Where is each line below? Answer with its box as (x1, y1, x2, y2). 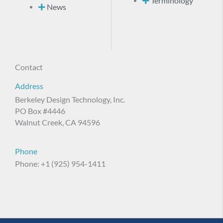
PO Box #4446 (15, 107, 65, 116)
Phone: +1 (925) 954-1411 (15, 159, 106, 169)
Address (15, 82, 43, 91)
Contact (15, 63, 43, 72)
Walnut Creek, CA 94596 (15, 118, 100, 127)
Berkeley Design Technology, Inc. (15, 95, 125, 105)
